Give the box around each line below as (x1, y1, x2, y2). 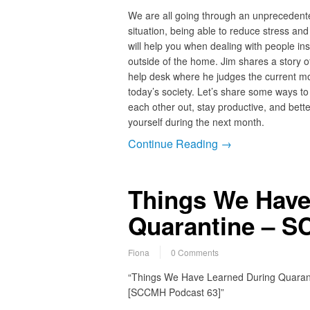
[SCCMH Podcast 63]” (127, 284, 224, 299)
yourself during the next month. (127, 114, 264, 129)
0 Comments (170, 246, 219, 258)
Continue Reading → (127, 135, 232, 152)
